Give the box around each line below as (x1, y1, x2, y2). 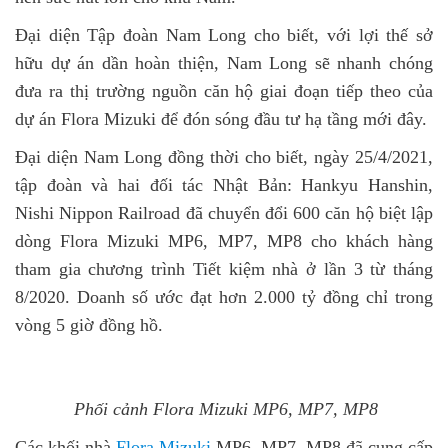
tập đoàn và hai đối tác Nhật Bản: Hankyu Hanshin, (15, 175, 433, 195)
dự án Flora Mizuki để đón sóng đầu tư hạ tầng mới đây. (15, 109, 427, 129)
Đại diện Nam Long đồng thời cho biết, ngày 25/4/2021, (15, 147, 433, 167)
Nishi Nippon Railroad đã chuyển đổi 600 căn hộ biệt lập (15, 203, 433, 223)
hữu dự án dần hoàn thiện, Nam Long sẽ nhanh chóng (15, 53, 433, 73)
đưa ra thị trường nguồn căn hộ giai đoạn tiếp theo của (15, 81, 433, 101)
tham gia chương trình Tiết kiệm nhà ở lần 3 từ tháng (15, 259, 433, 279)
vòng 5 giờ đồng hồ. (15, 315, 163, 335)
